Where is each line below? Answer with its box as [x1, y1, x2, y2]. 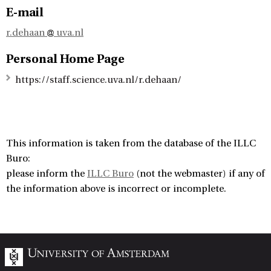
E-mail [6, 5, 44, 19]
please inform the [6, 168, 87, 179]
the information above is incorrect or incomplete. [6, 183, 226, 194]
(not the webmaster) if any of [134, 168, 265, 179]
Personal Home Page [6, 52, 125, 66]
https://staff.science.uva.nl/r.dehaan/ [15, 74, 181, 85]
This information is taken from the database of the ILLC [6, 138, 256, 149]
